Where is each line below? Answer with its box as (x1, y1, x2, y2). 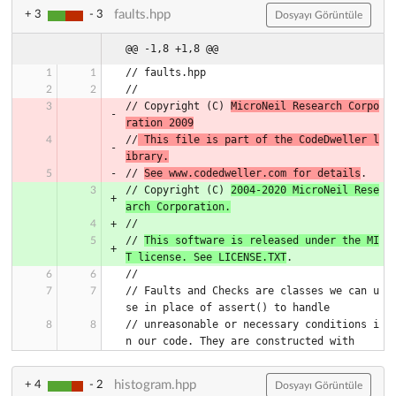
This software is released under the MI (144, 234, 379, 247)
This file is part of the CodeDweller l (138, 133, 379, 147)
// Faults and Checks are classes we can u (126, 285, 379, 298)
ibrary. (126, 150, 169, 164)
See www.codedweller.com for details (144, 167, 361, 180)
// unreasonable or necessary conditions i (126, 318, 379, 331)
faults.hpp (114, 8, 171, 22)
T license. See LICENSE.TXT (126, 251, 286, 264)
